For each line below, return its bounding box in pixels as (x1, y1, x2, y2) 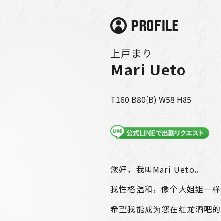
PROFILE (131, 17, 180, 35)
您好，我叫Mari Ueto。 (110, 163, 203, 176)
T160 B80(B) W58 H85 (110, 93, 191, 105)
